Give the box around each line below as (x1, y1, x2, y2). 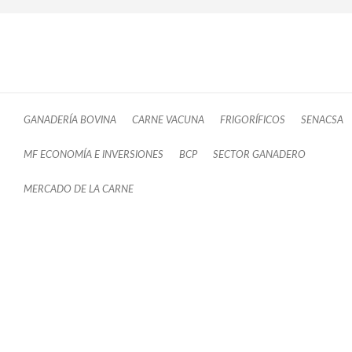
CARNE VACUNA (132, 115, 204, 126)
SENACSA (301, 115, 343, 126)
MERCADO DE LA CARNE (24, 185, 134, 195)
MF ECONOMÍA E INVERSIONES (24, 150, 163, 160)
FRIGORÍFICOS (220, 115, 285, 126)
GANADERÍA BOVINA (24, 115, 116, 126)
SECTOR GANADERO (213, 150, 306, 160)
